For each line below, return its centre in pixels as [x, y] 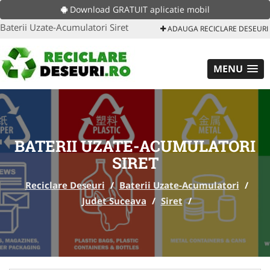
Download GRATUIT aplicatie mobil [138, 9]
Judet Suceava [114, 201]
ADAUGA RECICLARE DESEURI [217, 29]
